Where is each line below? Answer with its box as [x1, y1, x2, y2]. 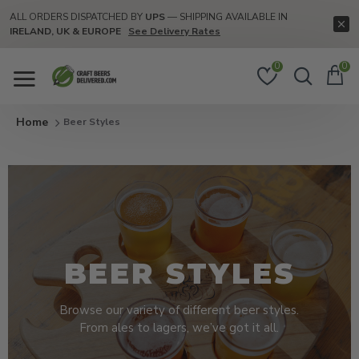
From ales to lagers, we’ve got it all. [79, 319, 280, 336]
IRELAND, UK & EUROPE [10, 25, 121, 38]
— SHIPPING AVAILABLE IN [165, 10, 288, 23]
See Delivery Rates [128, 25, 220, 38]
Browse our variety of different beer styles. [59, 301, 300, 318]
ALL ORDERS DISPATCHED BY [10, 10, 143, 23]
